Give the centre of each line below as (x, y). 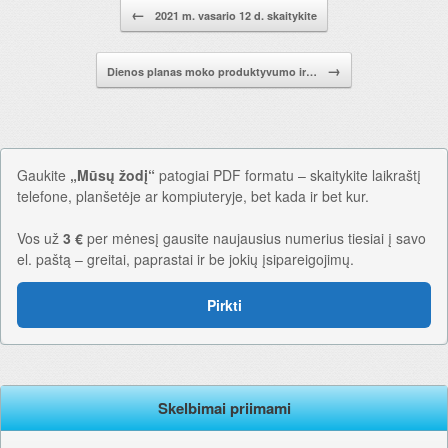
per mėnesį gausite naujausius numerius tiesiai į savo (254, 238)
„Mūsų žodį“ (112, 175)
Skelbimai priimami (224, 408)
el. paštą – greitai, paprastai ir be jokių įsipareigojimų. (185, 259)
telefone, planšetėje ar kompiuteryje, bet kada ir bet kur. (193, 196)
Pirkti (224, 305)
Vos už (40, 238)
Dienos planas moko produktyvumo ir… (213, 72)
